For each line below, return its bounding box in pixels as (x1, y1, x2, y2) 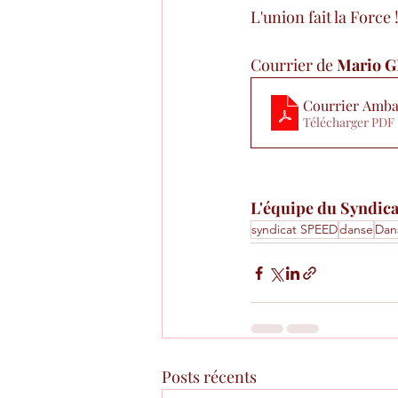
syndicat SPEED (251, 221, 338, 237)
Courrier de (251, 54, 337, 76)
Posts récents (162, 366, 257, 387)
